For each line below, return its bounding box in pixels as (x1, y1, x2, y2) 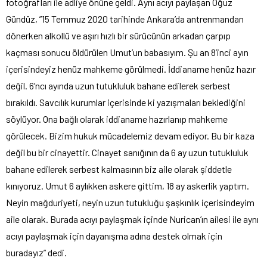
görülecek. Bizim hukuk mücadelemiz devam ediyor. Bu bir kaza (6, 129, 254, 141)
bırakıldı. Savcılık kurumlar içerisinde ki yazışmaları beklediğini (6, 96, 246, 108)
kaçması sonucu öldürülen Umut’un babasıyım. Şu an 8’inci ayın (6, 46, 249, 58)
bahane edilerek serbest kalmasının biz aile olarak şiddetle (6, 163, 232, 175)
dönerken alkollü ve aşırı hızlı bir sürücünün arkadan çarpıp (6, 29, 231, 41)
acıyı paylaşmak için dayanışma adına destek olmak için (6, 229, 222, 241)
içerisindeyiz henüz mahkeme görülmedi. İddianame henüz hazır (6, 63, 256, 74)
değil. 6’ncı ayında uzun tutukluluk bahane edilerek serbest (6, 79, 231, 91)
